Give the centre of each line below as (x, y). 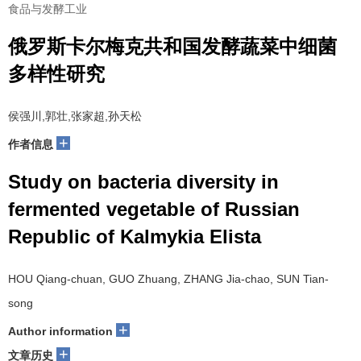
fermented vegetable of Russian (154, 209)
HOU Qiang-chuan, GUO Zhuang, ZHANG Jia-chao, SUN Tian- (168, 279)
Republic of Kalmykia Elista (135, 237)
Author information (60, 331)
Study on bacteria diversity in (143, 182)
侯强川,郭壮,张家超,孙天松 (75, 116)
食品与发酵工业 (48, 9)
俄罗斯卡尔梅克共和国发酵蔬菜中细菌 (172, 46)
